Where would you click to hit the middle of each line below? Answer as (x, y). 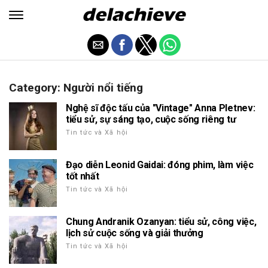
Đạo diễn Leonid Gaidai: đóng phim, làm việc (160, 165)
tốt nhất (83, 176)
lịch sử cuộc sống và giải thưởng (135, 233)
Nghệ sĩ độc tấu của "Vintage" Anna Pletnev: (161, 108)
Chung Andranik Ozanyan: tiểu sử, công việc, (161, 222)
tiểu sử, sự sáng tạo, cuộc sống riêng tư (151, 119)
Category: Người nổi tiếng (76, 88)
